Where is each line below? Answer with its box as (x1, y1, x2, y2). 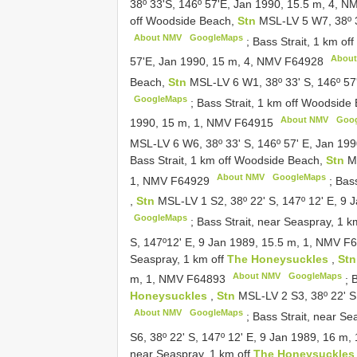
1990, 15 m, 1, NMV (130, 116, 234, 130)
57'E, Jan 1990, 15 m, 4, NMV (130, 55, 284, 69)
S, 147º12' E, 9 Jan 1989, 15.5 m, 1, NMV (130, 235, 343, 249)
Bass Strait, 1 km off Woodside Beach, (130, 153, 326, 167)
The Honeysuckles (227, 252, 331, 265)
